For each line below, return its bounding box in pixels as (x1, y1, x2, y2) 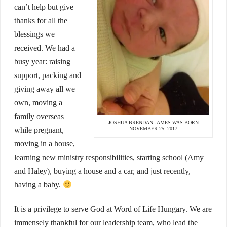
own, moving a (14, 98, 62, 107)
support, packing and (14, 71, 81, 80)
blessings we (14, 30, 55, 39)
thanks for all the (14, 16, 67, 25)
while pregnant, (14, 126, 64, 135)
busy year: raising (14, 57, 70, 66)
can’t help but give (14, 3, 73, 12)
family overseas (14, 112, 64, 121)
